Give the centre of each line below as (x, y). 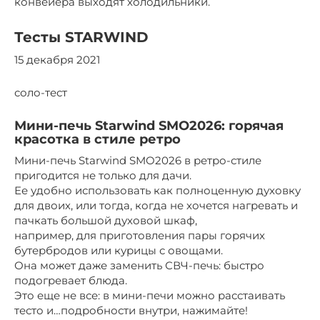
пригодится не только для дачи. (103, 175)
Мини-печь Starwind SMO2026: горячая (149, 125)
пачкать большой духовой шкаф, (106, 220)
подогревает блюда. (71, 280)
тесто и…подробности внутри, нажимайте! (131, 310)
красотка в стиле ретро (97, 139)
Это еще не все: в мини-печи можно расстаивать (150, 295)
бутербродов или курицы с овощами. (119, 250)
